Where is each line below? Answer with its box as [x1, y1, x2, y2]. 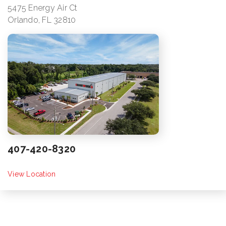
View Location [8, 170, 56, 179]
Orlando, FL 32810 [8, 15, 76, 25]
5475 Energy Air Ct [8, 3, 78, 13]
